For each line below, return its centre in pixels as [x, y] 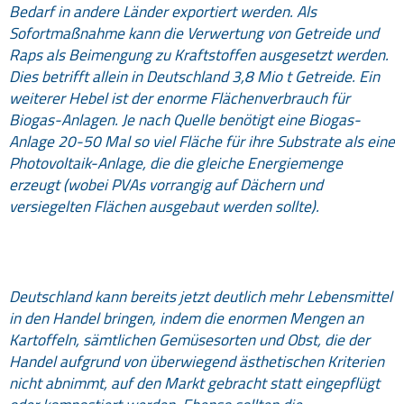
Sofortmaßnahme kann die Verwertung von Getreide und [194, 33]
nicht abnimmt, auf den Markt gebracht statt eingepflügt [194, 383]
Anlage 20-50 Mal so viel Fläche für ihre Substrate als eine [202, 142]
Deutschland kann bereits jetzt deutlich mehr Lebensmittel [201, 297]
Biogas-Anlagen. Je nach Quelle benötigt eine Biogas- [185, 120]
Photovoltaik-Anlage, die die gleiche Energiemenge [176, 163]
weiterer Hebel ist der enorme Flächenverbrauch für [179, 98]
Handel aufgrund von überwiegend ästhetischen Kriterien [197, 362]
